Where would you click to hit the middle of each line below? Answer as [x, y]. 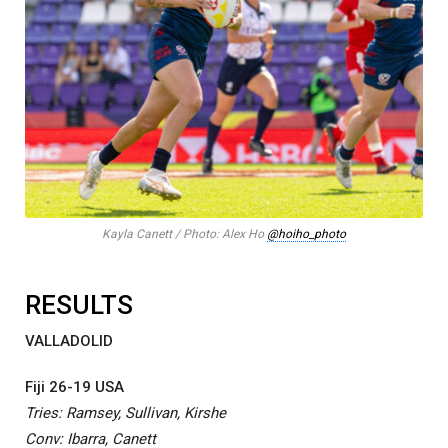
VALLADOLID [69, 341]
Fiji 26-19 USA [74, 387]
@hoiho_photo [306, 234]
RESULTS [79, 305]
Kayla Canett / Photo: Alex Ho [184, 234]
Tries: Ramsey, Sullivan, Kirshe [125, 413]
